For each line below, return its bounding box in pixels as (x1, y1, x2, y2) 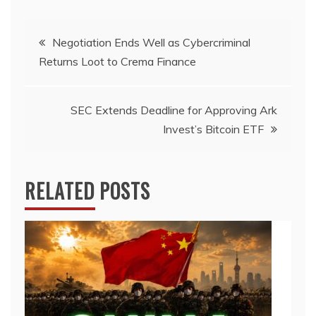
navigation (24, 59, 117, 92)
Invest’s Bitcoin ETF (163, 122, 264, 137)
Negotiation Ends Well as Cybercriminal (52, 35, 250, 50)
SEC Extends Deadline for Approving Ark (71, 103, 277, 118)
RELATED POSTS (25, 176, 150, 206)
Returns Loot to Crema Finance (39, 54, 196, 69)
